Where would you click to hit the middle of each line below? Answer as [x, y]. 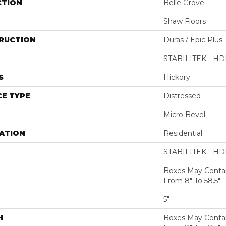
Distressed [182, 96]
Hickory [177, 77]
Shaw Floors [185, 21]
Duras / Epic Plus [193, 40]
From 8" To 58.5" [192, 181]
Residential [183, 133]
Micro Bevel [184, 115]
